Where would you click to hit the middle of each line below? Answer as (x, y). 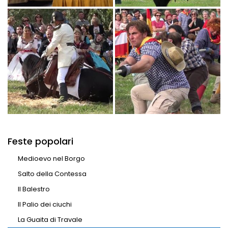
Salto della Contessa (52, 174)
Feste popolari (40, 141)
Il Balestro (34, 189)
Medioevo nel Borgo (51, 159)
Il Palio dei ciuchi (45, 204)
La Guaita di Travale (50, 220)
